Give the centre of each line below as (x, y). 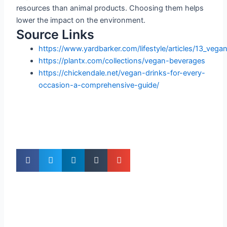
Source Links (55, 34)
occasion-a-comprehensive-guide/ (99, 85)
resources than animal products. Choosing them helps (110, 8)
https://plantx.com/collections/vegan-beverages (122, 61)
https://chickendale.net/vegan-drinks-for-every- (122, 73)
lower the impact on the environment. (81, 20)
